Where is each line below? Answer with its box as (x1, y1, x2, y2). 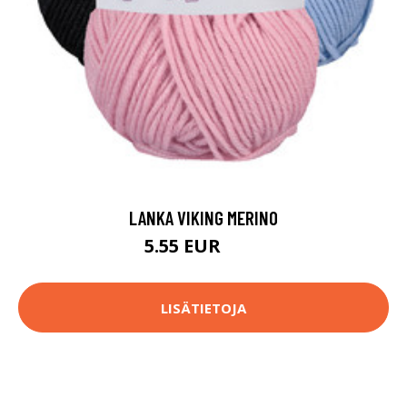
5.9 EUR (224, 241, 263, 257)
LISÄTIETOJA (161, 298, 246, 317)
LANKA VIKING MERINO (129, 206, 278, 230)
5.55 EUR (144, 233, 225, 259)
